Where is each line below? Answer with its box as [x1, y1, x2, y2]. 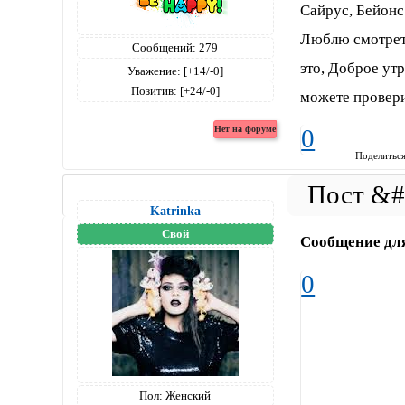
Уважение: [127, 63, 181, 78]
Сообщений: [132, 40, 197, 54]
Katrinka [149, 203, 201, 219]
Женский [163, 389, 212, 403]
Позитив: [130, 83, 177, 98]
